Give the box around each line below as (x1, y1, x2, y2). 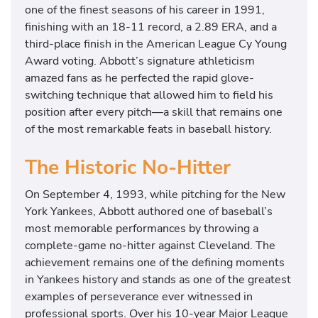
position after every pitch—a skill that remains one (25, 104, 283, 121)
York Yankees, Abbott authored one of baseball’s (25, 202, 273, 219)
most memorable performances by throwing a (25, 219, 258, 236)
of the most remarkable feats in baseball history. (25, 121, 272, 138)
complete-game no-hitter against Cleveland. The (25, 236, 275, 253)
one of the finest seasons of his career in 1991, (25, 1, 265, 18)
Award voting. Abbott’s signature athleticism (25, 53, 255, 70)
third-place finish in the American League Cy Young (25, 35, 287, 53)
